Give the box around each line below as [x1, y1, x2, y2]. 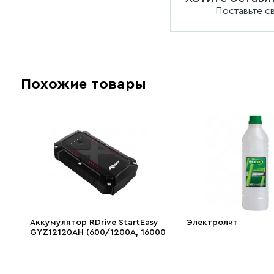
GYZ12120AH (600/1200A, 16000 [30, 228, 166, 237]
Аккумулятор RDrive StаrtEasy [30, 218, 158, 227]
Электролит [186, 218, 239, 227]
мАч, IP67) [30, 238, 71, 246]
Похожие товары [21, 77, 146, 92]
